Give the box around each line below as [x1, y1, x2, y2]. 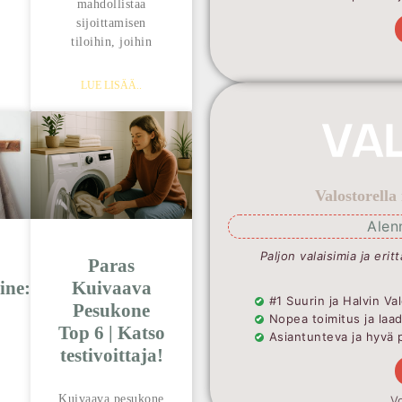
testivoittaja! [59, 345, 163, 367]
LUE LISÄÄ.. [81, 78, 142, 92]
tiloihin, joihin [71, 34, 152, 48]
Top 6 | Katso [57, 322, 165, 345]
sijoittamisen [76, 15, 146, 30]
